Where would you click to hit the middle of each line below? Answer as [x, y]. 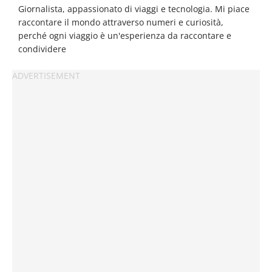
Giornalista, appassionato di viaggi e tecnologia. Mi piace [134, 8]
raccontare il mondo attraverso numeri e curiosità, [121, 22]
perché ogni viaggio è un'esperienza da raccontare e [125, 35]
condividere [42, 49]
